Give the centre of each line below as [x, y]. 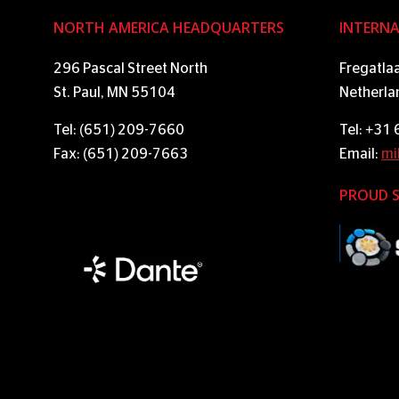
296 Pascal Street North [130, 69]
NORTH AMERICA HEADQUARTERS [169, 28]
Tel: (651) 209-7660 [119, 130]
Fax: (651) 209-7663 [121, 154]
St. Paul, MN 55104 [114, 93]
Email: [360, 154]
